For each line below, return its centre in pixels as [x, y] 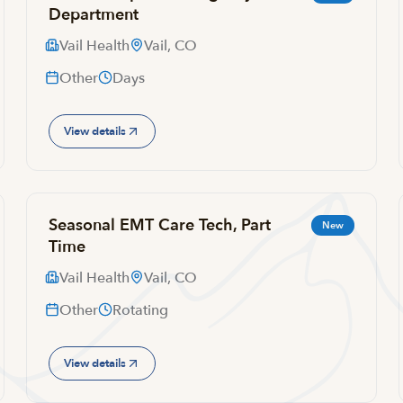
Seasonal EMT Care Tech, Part [160, 225]
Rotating [141, 310]
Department [94, 15]
